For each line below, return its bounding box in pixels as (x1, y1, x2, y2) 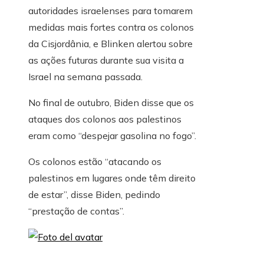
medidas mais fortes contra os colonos (28, 21, 194, 34)
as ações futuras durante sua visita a (28, 54, 184, 67)
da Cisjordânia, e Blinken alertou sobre (28, 38, 193, 50)
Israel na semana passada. (28, 71, 143, 83)
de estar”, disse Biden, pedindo (28, 189, 160, 201)
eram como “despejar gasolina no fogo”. (28, 130, 196, 142)
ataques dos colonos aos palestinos (28, 113, 181, 126)
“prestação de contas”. (28, 205, 124, 217)
